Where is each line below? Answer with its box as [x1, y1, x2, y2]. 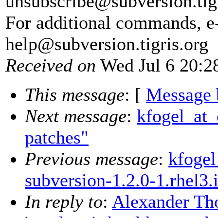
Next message [25, 106, 127, 127]
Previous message [25, 148, 158, 169]
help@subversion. [5, 34, 140, 54]
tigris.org [140, 34, 208, 54]
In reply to [25, 191, 103, 212]
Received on [5, 55, 96, 76]
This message [25, 84, 125, 105]
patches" [25, 127, 89, 148]
